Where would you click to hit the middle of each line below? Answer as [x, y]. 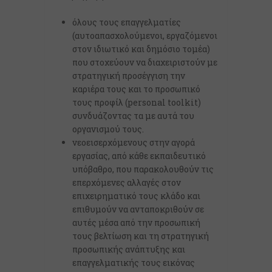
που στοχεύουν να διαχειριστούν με [145, 62]
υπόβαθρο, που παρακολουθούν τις [143, 169]
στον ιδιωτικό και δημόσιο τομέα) [141, 49]
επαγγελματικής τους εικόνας [134, 263]
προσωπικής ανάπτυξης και [129, 249]
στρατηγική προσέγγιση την [129, 76]
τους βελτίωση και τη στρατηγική [141, 236]
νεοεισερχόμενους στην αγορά [134, 142]
